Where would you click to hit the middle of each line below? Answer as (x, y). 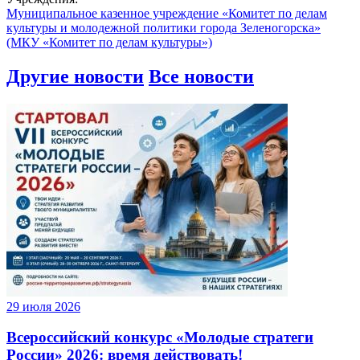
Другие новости (75, 76)
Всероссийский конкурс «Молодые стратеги (160, 337)
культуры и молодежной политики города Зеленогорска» (164, 27)
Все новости (201, 76)
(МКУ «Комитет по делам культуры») (109, 42)
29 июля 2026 (43, 306)
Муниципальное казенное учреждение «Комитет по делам (167, 13)
